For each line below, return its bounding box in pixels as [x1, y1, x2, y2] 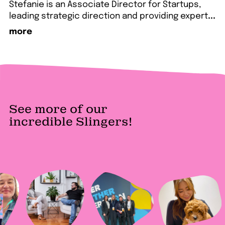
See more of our [9, 101, 107, 117]
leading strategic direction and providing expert [9, 12, 208, 21]
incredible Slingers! [9, 114, 132, 129]
